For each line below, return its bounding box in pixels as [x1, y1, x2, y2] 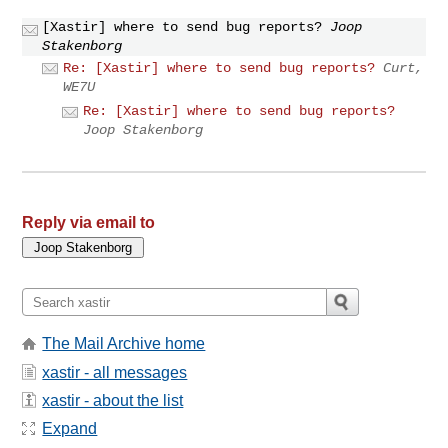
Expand [42, 420, 98, 438]
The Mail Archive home [42, 335, 206, 353]
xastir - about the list [42, 392, 184, 410]
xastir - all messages [42, 363, 188, 381]
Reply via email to [22, 214, 156, 232]
